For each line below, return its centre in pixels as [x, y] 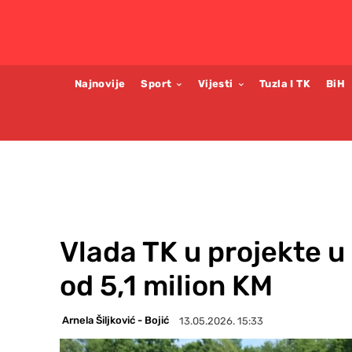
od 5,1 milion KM [166, 285]
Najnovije [100, 83]
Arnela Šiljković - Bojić [115, 321]
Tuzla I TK [285, 83]
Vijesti [215, 83]
